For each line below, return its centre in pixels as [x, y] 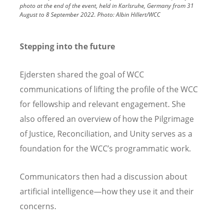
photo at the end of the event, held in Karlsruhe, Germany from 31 [107, 5]
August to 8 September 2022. [58, 14]
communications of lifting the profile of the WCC [109, 89]
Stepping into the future [67, 46]
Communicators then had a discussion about [104, 177]
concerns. [39, 206]
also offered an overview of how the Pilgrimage [107, 119]
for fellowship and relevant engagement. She [103, 104]
